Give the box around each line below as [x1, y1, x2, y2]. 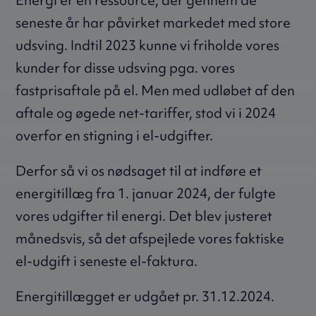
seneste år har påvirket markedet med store [16, 13, 291, 32]
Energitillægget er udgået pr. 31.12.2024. [16, 287, 275, 306]
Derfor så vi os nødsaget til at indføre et [16, 162, 262, 181]
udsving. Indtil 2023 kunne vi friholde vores [16, 36, 280, 55]
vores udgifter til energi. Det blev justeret [16, 207, 273, 226]
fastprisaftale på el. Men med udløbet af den [16, 81, 296, 100]
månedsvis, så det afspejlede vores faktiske [16, 229, 285, 248]
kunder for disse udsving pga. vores [16, 59, 236, 78]
